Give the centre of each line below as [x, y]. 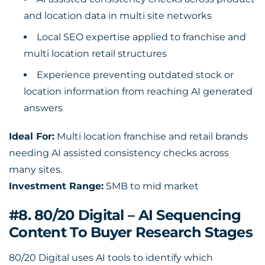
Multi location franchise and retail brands [151, 136]
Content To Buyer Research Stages [131, 232]
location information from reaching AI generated [138, 91]
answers [43, 108]
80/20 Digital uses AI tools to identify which [111, 258]
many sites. [35, 169]
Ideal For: [32, 136]
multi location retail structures [95, 54]
